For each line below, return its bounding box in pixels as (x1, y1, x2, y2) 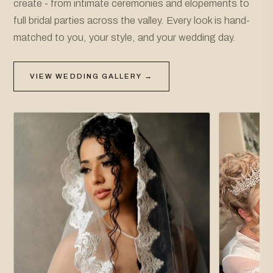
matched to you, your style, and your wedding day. (13, 31, 236, 43)
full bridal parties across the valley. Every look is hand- (13, 14, 250, 26)
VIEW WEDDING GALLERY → (30, 72, 153, 80)
